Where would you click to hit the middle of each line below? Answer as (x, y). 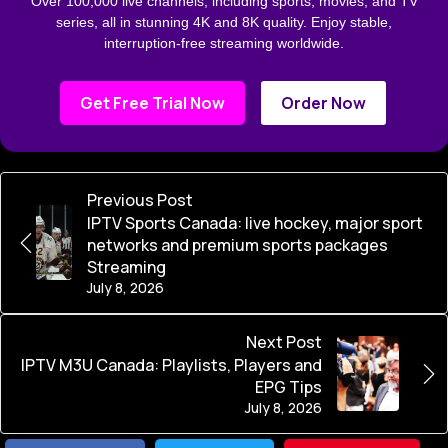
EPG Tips (288, 386)
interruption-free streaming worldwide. (224, 42)
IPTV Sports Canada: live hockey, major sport (254, 222)
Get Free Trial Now (152, 102)
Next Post (283, 341)
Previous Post (139, 199)
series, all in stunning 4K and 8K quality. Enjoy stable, (224, 21)
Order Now (323, 102)
